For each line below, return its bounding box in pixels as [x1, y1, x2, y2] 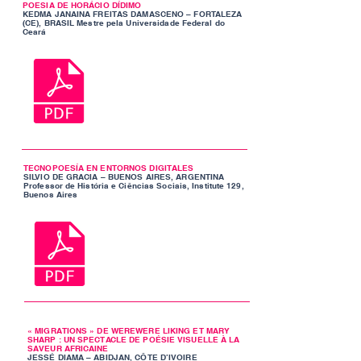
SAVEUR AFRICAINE [27, 343, 109, 353]
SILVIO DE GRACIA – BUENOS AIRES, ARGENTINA [23, 172, 225, 181]
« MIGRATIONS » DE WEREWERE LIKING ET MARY [27, 326, 230, 335]
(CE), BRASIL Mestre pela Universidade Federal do [23, 18, 225, 27]
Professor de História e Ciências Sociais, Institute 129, [23, 180, 244, 190]
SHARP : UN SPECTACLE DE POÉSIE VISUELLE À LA [27, 334, 240, 344]
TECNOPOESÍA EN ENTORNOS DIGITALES [23, 163, 194, 172]
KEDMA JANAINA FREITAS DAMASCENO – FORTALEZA [23, 9, 243, 19]
